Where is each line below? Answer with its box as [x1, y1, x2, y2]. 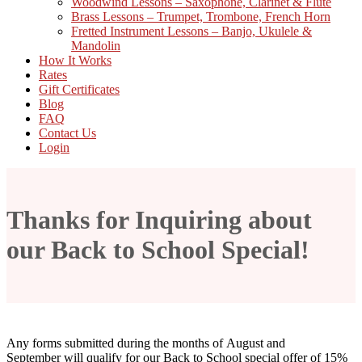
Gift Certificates [39, 82, 120, 96]
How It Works [39, 53, 112, 67]
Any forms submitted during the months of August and [6, 335, 285, 350]
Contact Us [39, 126, 96, 140]
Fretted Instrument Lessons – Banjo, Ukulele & [71, 24, 312, 38]
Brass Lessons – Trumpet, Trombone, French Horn [71, 10, 330, 23]
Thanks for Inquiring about [6, 205, 312, 235]
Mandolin [71, 39, 120, 53]
